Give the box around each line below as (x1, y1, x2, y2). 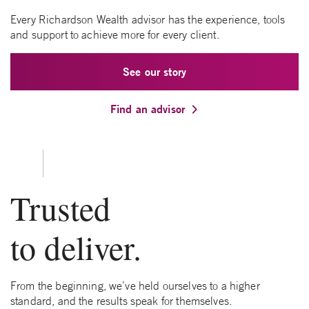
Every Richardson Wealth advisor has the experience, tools (10, 12, 286, 27)
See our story (123, 64, 186, 79)
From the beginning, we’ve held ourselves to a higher (10, 279, 260, 293)
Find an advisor (110, 101, 186, 117)
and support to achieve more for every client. (10, 28, 219, 42)
